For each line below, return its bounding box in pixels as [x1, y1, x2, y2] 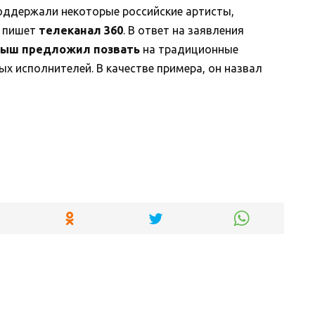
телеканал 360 [39, 23, 123, 37]
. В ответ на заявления [123, 23, 244, 37]
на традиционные [140, 42, 238, 56]
